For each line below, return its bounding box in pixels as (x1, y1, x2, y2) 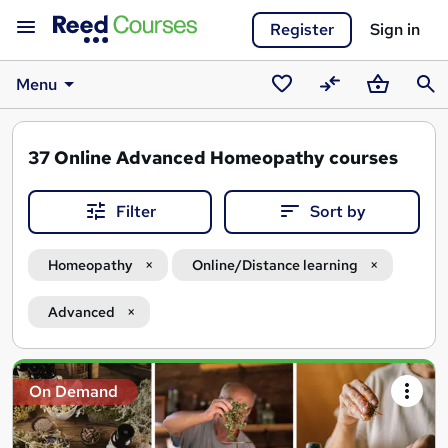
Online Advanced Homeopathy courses (54, 146, 398, 169)
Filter (116, 201, 156, 222)
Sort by (310, 201, 366, 222)
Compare (313, 99, 383, 120)
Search (11, 362, 73, 386)
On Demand (29, 381, 118, 403)
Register (270, 19, 334, 40)
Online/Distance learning (192, 256, 358, 275)
